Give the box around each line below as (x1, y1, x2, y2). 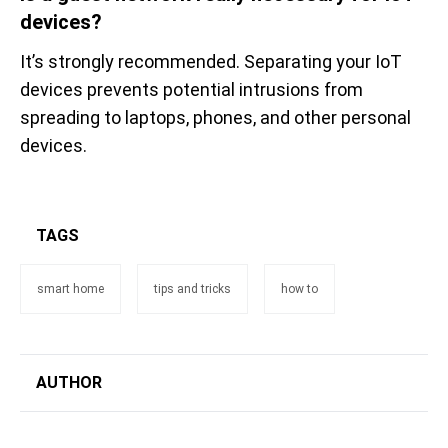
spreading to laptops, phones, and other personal (20, 106, 411, 128)
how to (281, 281, 318, 296)
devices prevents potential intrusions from (20, 78, 363, 100)
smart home (37, 281, 104, 296)
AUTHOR (36, 372, 102, 392)
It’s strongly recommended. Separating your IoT (20, 50, 402, 72)
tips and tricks (154, 281, 231, 296)
